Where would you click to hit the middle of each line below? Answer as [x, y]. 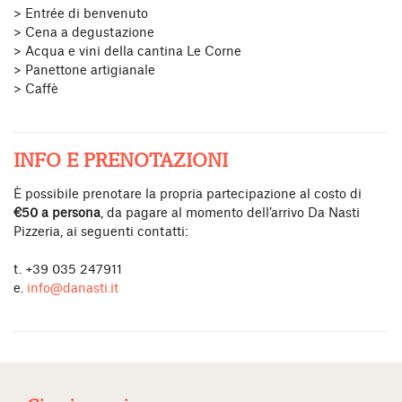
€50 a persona [57, 213]
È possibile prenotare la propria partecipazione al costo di [188, 194]
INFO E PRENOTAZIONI [121, 160]
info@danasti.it [73, 288]
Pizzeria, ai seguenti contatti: [101, 232]
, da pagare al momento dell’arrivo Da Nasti [230, 213]
